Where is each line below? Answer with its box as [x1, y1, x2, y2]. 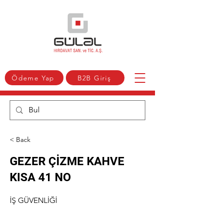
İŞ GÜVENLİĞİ [10, 196, 57, 205]
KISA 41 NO [10, 170, 71, 184]
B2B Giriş [77, 73, 111, 82]
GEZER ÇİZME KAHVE [10, 155, 124, 168]
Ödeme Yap [12, 73, 55, 82]
